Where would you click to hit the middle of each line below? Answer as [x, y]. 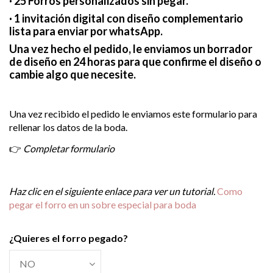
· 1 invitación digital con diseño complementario [126, 19]
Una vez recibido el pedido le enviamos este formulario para [133, 114]
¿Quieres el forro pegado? [69, 238]
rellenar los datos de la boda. [68, 127]
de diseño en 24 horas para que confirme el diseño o [135, 62]
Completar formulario [69, 149]
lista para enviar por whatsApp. [86, 31]
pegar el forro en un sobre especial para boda [103, 204]
